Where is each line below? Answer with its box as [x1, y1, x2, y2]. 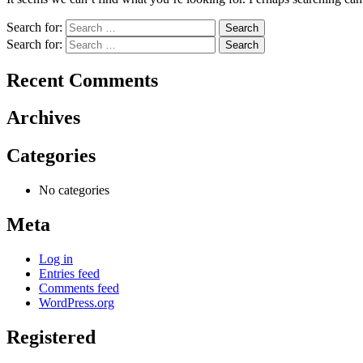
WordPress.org [39, 296, 114, 310]
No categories [39, 183, 109, 198]
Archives [6, 107, 80, 129]
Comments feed [39, 281, 119, 296]
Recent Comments [6, 69, 158, 91]
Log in [39, 252, 73, 267]
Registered [6, 326, 96, 348]
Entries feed [39, 267, 100, 281]
